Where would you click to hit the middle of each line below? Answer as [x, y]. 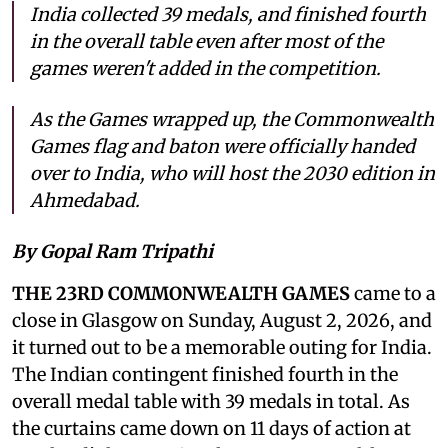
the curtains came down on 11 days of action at [211, 429]
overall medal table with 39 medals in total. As [211, 402]
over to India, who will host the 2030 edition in [232, 174]
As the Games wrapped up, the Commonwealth [232, 120]
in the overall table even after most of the [206, 42]
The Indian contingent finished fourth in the [205, 375]
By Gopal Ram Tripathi [112, 252]
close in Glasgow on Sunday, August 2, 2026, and [222, 321]
